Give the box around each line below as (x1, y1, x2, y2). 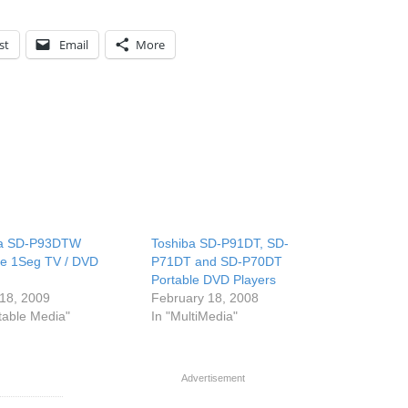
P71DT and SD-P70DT (151, 254, 283, 269)
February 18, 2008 (151, 291, 260, 305)
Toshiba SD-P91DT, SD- (151, 236, 290, 250)
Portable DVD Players (151, 272, 277, 287)
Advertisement (181, 372, 245, 383)
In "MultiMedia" (151, 309, 239, 323)
